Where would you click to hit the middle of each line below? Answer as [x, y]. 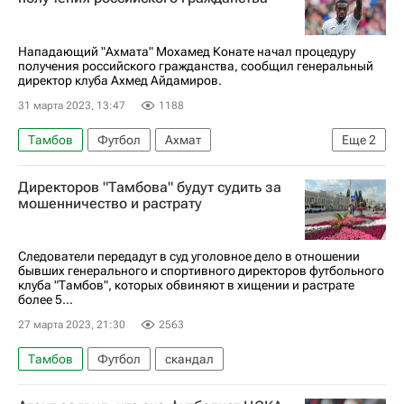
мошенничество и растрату [110, 203]
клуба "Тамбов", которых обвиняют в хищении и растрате [186, 285]
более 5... [46, 299]
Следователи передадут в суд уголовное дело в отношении [189, 256]
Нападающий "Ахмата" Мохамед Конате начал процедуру [187, 51]
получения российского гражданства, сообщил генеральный [196, 65]
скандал [189, 359]
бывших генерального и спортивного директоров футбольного [201, 271]
